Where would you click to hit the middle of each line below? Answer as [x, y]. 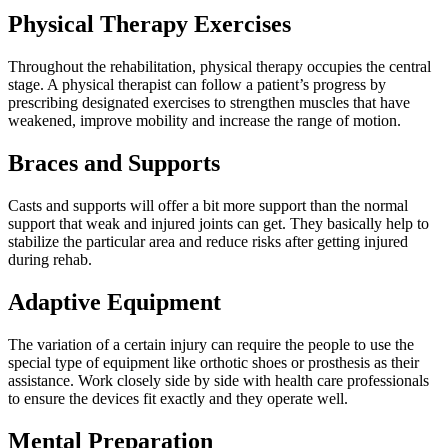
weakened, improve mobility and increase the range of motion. [204, 121]
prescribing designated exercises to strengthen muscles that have [209, 103]
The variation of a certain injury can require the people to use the [211, 344]
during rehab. [50, 259]
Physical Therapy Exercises [149, 24]
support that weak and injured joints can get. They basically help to [218, 223]
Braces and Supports [114, 162]
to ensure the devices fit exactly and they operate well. [178, 398]
